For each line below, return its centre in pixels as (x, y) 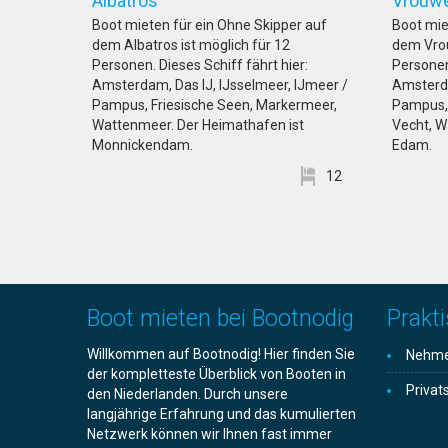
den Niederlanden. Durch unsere (187, 394)
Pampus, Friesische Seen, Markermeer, (214, 105)
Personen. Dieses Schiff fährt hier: (200, 65)
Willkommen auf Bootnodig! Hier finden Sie (221, 354)
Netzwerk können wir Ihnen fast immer (209, 434)
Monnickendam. (142, 145)
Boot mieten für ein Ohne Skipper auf (209, 25)
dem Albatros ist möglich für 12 (191, 45)
